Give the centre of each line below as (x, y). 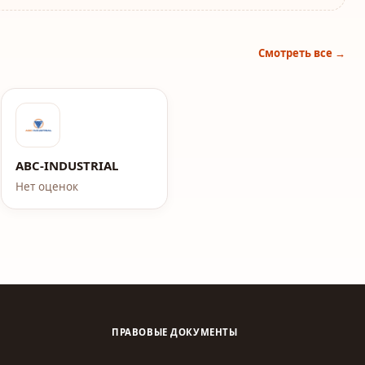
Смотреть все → (302, 53)
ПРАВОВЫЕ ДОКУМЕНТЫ (175, 332)
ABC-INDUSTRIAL (67, 165)
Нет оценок (47, 187)
